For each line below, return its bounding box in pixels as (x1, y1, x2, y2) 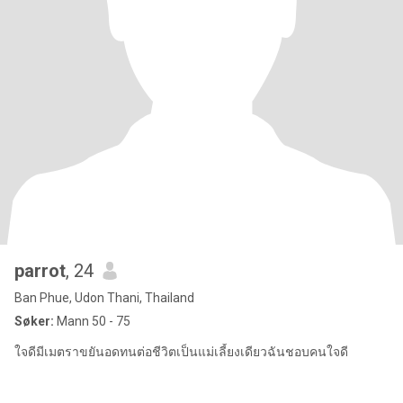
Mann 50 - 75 (54, 314, 130, 328)
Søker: (14, 314, 54, 328)
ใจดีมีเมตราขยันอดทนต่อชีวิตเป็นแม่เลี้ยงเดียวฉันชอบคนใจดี (14, 345, 348, 359)
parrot (14, 260, 66, 282)
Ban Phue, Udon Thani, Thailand (14, 291, 194, 305)
